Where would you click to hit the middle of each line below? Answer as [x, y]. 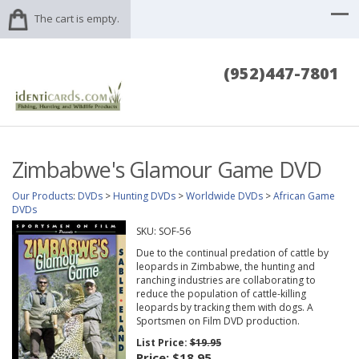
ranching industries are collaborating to [226, 280]
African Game [304, 196]
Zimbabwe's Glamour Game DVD [167, 170]
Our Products [42, 196]
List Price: [163, 343]
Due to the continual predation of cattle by [232, 253]
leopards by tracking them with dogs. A [224, 308]
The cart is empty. [77, 18]
